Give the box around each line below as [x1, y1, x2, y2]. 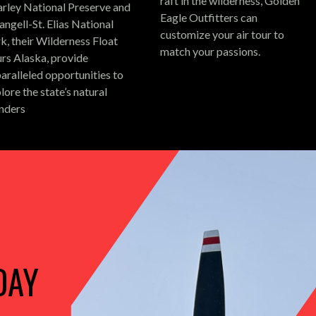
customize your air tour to [160, 27, 285, 41]
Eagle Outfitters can [160, 10, 258, 24]
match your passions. [160, 44, 261, 58]
